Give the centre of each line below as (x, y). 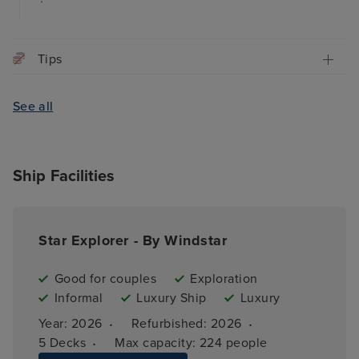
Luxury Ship (171, 298)
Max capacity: (157, 343)
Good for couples (105, 278)
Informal (79, 298)
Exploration (224, 278)
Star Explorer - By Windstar (133, 240)
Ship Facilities (64, 176)
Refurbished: (171, 323)
